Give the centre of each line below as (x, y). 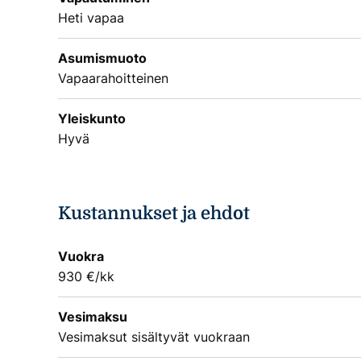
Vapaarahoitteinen (113, 78)
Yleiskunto (92, 118)
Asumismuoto (102, 58)
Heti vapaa (91, 17)
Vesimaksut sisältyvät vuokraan (154, 337)
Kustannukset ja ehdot (154, 214)
